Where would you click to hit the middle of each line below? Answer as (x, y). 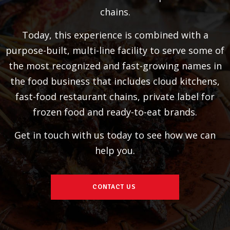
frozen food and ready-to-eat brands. (115, 112)
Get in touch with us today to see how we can (115, 135)
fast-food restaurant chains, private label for (115, 97)
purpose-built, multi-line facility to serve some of (115, 50)
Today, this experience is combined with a (115, 35)
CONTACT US (114, 187)
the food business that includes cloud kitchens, (115, 81)
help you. (115, 150)
